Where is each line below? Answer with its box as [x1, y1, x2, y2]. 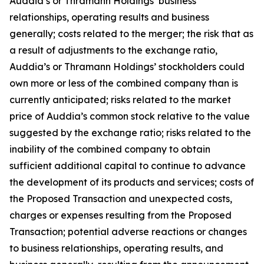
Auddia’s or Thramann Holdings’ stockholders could [9, 61, 245, 72]
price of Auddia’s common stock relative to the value [9, 110, 250, 122]
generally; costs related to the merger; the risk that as [9, 28, 253, 39]
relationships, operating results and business [9, 11, 209, 23]
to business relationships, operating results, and [9, 242, 223, 254]
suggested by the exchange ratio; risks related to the [9, 127, 251, 138]
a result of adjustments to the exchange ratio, [9, 44, 217, 56]
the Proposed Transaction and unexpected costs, [9, 193, 232, 204]
